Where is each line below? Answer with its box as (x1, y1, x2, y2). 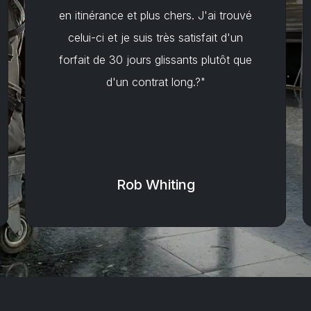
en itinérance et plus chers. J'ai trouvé (59, 8, 252, 22)
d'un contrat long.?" (106, 75, 205, 89)
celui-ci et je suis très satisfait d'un (68, 31, 243, 44)
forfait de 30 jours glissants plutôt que (59, 53, 252, 67)
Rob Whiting (116, 176, 195, 193)
